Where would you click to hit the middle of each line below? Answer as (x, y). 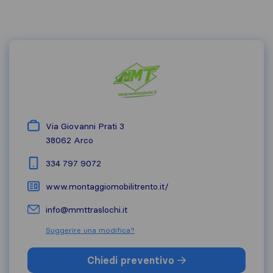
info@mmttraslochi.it (87, 210)
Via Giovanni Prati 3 (85, 126)
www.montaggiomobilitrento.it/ (107, 186)
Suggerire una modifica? (90, 230)
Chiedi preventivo (132, 260)
